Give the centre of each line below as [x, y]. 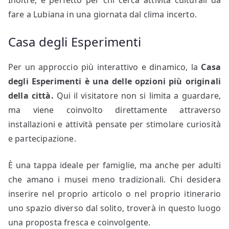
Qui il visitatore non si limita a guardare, [137, 95]
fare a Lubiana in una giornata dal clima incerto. [102, 14]
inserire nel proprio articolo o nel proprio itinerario [114, 193]
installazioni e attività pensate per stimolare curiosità [114, 124]
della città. [31, 95]
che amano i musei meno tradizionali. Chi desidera [114, 179]
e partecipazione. [42, 138]
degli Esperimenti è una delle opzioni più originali [114, 81]
